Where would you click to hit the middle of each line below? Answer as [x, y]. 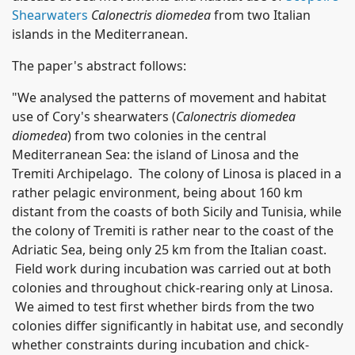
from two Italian [262, 15]
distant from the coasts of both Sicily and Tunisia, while [177, 212]
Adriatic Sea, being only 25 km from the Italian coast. [169, 250]
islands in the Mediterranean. [100, 34]
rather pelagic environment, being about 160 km [157, 193]
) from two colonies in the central [167, 136]
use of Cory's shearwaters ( [94, 116]
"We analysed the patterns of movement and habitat [169, 97]
